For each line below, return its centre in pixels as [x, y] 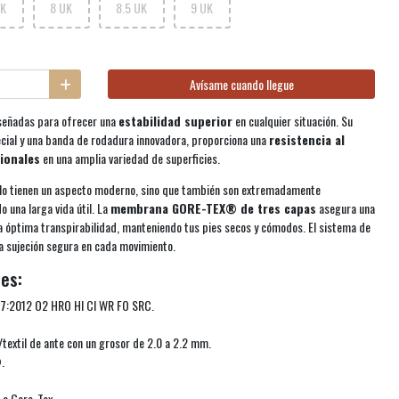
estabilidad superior [175, 121]
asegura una [346, 208]
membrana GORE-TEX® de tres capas [213, 208]
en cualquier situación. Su [293, 121]
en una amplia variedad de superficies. [130, 159]
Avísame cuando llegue [241, 85]
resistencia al [307, 140]
